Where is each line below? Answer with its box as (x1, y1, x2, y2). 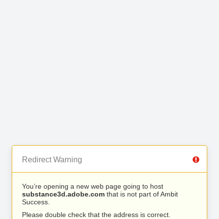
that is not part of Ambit (105, 190, 178, 198)
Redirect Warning (22, 155, 82, 164)
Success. (22, 198, 50, 206)
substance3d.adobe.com (22, 190, 105, 198)
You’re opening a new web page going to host (22, 182, 163, 190)
